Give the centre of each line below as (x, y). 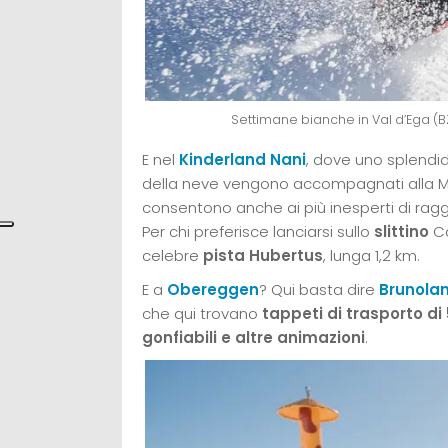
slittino (401, 232)
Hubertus (286, 256)
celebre (172, 256)
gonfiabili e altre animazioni (253, 338)
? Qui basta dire (319, 290)
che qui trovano (200, 314)
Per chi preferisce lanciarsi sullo (258, 232)
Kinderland (224, 160)
